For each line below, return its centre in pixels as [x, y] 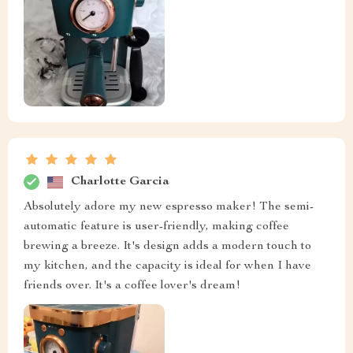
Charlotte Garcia [120, 182]
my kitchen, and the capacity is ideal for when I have [167, 267]
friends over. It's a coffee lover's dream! [132, 286]
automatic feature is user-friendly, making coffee [156, 227]
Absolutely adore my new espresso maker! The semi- [169, 208]
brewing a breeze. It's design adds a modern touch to [167, 247]
